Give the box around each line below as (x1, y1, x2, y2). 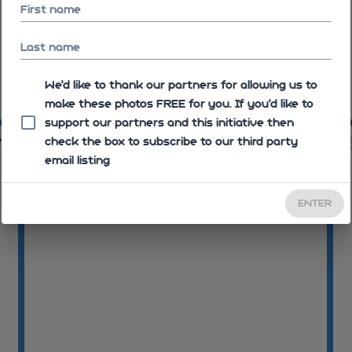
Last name (20, 41, 80, 53)
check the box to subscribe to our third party (45, 135, 298, 148)
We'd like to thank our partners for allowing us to (45, 79, 317, 91)
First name (20, 3, 81, 16)
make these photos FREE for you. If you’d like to (45, 97, 313, 110)
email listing (45, 154, 110, 167)
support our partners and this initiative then (45, 116, 294, 129)
